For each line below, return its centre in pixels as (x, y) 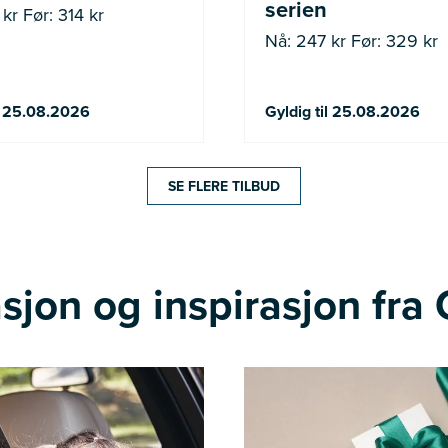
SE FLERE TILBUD (224, 186)
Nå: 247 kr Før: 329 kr (351, 40)
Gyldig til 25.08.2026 (342, 111)
